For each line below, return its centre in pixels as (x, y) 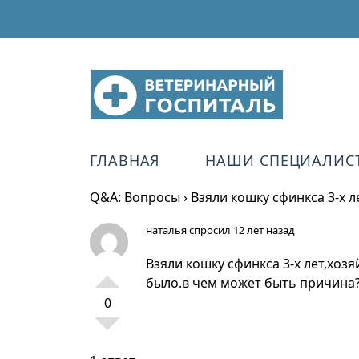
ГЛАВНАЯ (125, 160)
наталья (166, 230)
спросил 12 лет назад (241, 230)
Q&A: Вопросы (135, 197)
